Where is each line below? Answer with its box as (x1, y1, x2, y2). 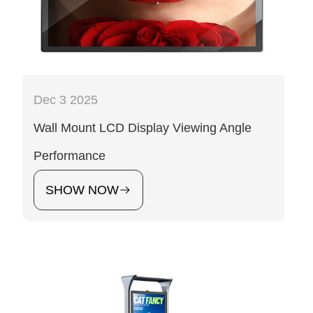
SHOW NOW (45, 183, 119, 198)
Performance (34, 149, 105, 163)
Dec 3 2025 (34, 93, 98, 108)
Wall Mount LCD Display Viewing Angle (34, 121, 252, 136)
